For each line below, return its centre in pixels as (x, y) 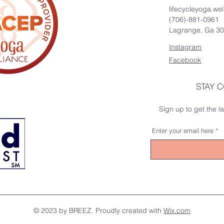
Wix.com (177, 210)
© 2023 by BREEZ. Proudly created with (98, 210)
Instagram (185, 47)
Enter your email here (183, 130)
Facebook (185, 60)
